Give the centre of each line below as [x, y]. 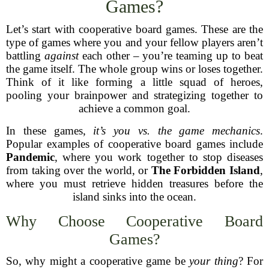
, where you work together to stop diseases [159, 157]
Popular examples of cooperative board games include [134, 144]
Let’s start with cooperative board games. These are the [134, 29]
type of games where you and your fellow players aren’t [134, 42]
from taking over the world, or [79, 170]
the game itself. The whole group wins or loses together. [134, 69]
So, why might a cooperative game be [98, 261]
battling [25, 56]
